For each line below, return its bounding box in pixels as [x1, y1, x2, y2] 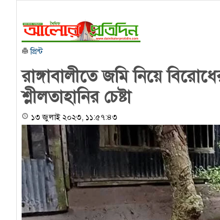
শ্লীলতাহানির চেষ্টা [21, 86, 131, 108]
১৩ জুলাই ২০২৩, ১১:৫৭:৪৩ [30, 112, 117, 122]
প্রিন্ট [28, 47, 43, 56]
